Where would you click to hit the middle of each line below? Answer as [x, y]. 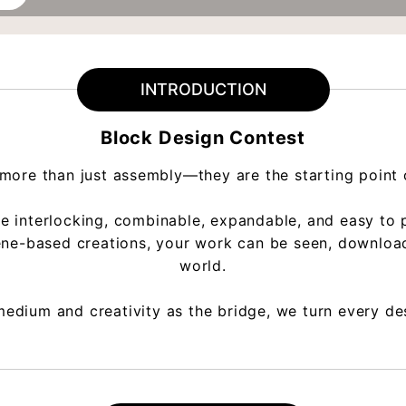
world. [203, 266]
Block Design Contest [203, 138]
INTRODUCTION [203, 89]
